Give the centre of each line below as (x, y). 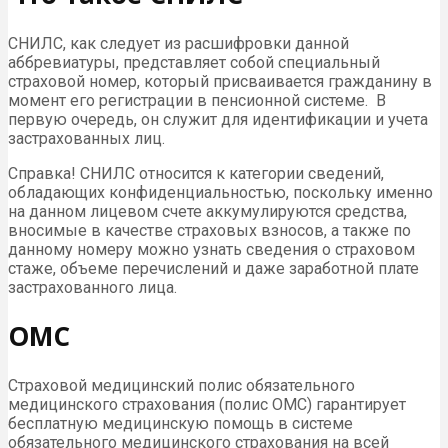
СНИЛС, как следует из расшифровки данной (178, 43)
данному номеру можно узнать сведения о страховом (211, 249)
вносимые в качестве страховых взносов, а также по (209, 230)
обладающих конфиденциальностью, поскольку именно (220, 192)
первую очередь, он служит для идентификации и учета (218, 119)
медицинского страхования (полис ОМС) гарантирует (207, 405)
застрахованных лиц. (86, 138)
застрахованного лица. (92, 287)
